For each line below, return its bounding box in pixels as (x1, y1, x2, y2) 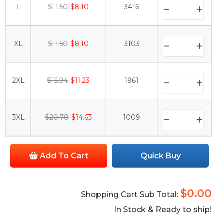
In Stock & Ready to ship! (113, 205, 212, 215)
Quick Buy (140, 151, 181, 161)
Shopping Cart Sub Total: (80, 190, 180, 200)
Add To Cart (38, 151, 89, 161)
